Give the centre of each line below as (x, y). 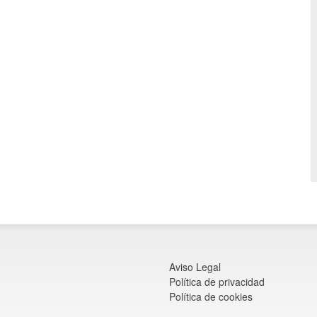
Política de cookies (211, 296)
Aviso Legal (195, 267)
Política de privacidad (217, 282)
